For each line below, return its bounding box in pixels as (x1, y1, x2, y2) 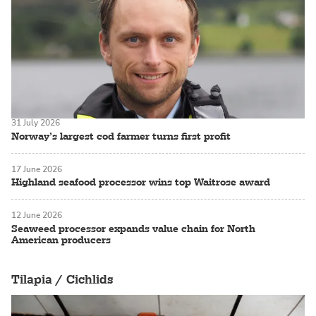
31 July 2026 (11, 117, 60, 129)
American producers (11, 233, 111, 246)
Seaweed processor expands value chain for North (11, 221, 255, 235)
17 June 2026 (11, 163, 62, 175)
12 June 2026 (11, 209, 62, 221)
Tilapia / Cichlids (11, 272, 113, 287)
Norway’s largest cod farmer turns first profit (11, 129, 231, 142)
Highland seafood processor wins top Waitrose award (11, 176, 270, 189)
